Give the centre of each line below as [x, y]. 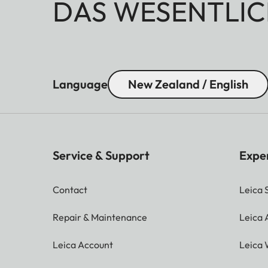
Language [80, 84]
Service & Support [101, 156]
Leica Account [83, 245]
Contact [70, 190]
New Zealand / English [188, 84]
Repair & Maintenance [100, 217]
